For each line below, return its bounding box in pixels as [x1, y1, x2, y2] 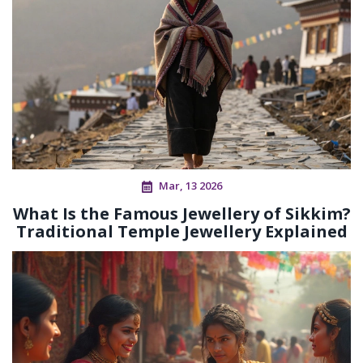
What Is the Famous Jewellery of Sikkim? [12, 203, 351, 225]
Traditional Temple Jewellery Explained [15, 220, 348, 243]
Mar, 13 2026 [158, 178, 222, 194]
